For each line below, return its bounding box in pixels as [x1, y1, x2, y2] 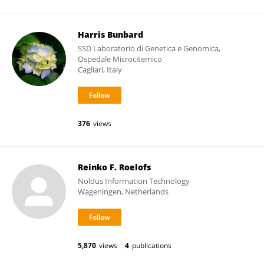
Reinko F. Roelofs [78, 161, 151, 173]
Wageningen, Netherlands [78, 186, 169, 197]
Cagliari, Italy [78, 64, 122, 75]
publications [132, 240, 171, 250]
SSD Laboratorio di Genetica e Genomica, [78, 43, 220, 54]
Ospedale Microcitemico [78, 54, 162, 64]
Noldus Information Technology [78, 176, 190, 186]
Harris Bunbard [78, 29, 143, 40]
